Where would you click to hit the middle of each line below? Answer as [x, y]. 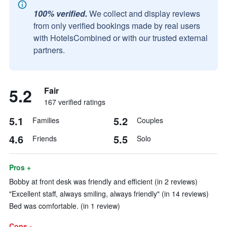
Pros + [20, 167]
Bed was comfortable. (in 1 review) [65, 206]
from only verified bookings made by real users [117, 26]
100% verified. [60, 13]
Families [46, 120]
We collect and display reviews [145, 13]
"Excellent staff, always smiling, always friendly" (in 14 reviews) [109, 194]
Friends [45, 138]
